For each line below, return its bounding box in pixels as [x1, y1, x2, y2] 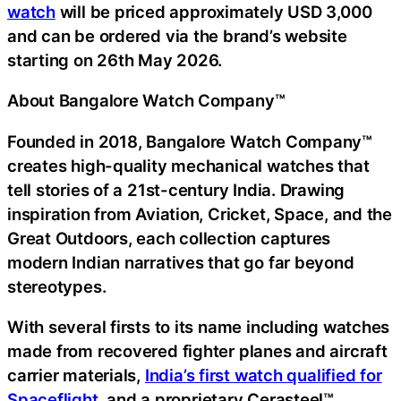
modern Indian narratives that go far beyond [7, 252, 354, 272]
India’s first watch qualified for [144, 365, 382, 386]
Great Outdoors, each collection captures [7, 227, 331, 248]
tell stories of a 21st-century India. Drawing [7, 179, 346, 200]
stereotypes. [7, 276, 107, 296]
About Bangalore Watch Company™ [7, 90, 286, 111]
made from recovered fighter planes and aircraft [7, 341, 388, 362]
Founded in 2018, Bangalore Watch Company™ [7, 131, 372, 151]
